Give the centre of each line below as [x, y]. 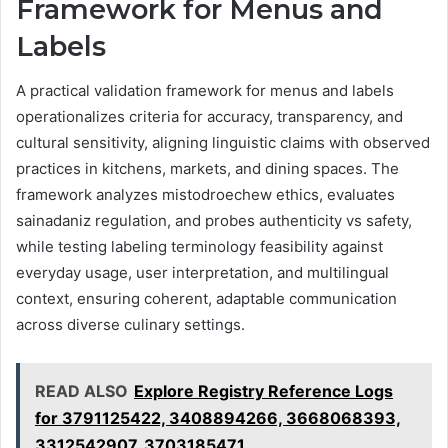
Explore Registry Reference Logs [263, 391]
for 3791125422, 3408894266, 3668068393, [218, 418]
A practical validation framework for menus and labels [205, 91]
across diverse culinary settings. [130, 325]
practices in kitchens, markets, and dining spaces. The [207, 169]
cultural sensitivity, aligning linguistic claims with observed [223, 143]
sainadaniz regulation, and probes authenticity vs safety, [214, 221]
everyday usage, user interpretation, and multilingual [202, 273]
